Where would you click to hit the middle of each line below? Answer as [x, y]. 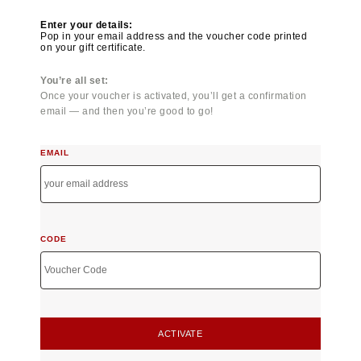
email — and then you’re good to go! [127, 112]
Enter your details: [87, 25]
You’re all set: [75, 81]
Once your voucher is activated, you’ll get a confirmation [174, 96]
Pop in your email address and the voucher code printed [174, 37]
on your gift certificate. [93, 48]
